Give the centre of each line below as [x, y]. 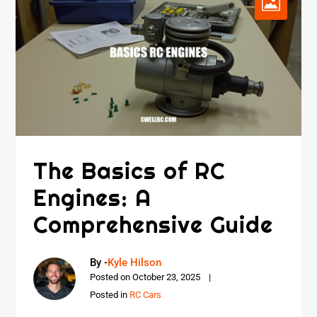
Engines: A [93, 198]
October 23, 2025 [167, 277]
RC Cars [146, 295]
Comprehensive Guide [154, 225]
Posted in [110, 295]
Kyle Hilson [135, 263]
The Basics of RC [129, 171]
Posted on [111, 277]
